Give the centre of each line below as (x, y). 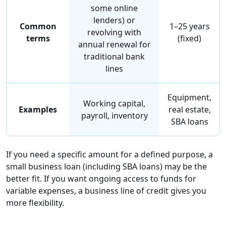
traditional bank (114, 57)
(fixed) (189, 39)
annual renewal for (114, 45)
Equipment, (189, 98)
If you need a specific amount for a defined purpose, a (109, 155)
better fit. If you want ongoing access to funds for (101, 179)
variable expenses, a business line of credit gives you (106, 191)
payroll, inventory (114, 116)
